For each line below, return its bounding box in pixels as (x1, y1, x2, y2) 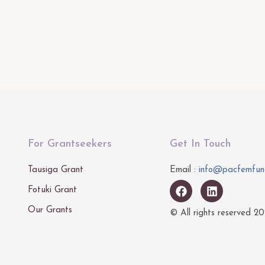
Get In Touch (170, 138, 231, 150)
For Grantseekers (28, 138, 112, 150)
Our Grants (28, 206, 72, 215)
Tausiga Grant (28, 166, 83, 175)
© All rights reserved (170, 209, 254, 218)
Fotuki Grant (28, 186, 77, 195)
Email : (170, 166, 199, 175)
